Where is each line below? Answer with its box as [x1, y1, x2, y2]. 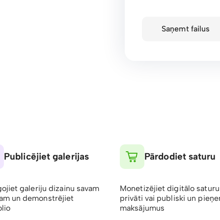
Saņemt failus [162, 24, 210, 33]
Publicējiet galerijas [4, 151, 89, 162]
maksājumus [120, 203, 165, 213]
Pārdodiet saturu [144, 151, 216, 162]
